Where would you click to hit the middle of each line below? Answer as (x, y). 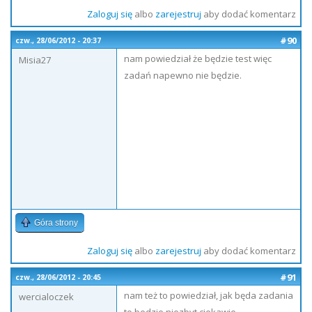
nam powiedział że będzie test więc (198, 58)
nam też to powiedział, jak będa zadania (209, 295)
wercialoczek (46, 297)
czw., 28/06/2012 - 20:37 (58, 40)
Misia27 (35, 60)
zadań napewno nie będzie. (183, 75)
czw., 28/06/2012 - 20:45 (58, 277)
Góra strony (56, 223)
